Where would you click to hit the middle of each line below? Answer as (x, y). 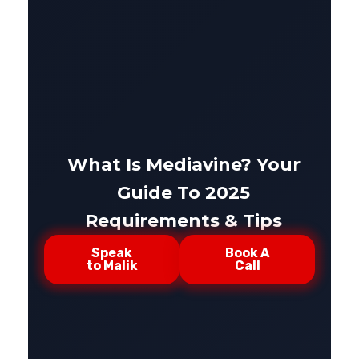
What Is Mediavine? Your (184, 165)
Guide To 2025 (184, 193)
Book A (247, 253)
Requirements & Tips (184, 221)
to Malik (112, 266)
